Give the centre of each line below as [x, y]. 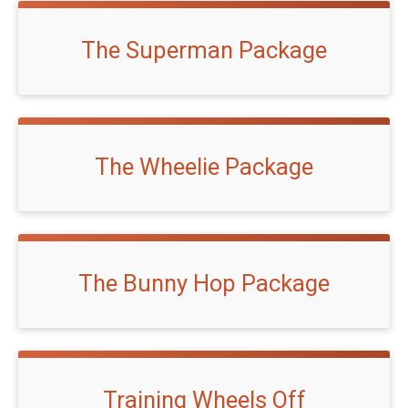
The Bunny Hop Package [204, 283]
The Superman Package [204, 50]
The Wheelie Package [204, 166]
